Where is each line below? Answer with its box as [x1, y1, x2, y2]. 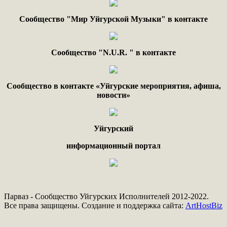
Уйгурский [94, 124, 133, 133]
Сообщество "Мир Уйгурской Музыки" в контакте [19, 15, 208, 23]
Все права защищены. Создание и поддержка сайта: [4, 201, 185, 210]
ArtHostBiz [185, 201, 222, 210]
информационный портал [66, 141, 161, 150]
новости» [97, 91, 130, 99]
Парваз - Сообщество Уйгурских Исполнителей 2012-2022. [4, 192, 209, 201]
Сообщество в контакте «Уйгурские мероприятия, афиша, [6, 82, 221, 90]
